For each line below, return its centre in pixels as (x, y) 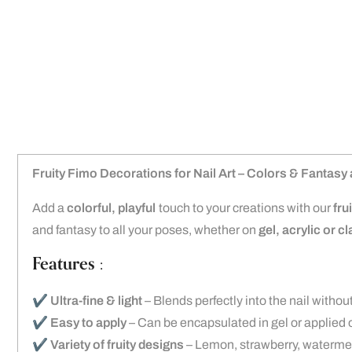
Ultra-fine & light (96, 301)
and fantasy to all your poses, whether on (145, 230)
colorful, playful (112, 208)
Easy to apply (88, 323)
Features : (68, 264)
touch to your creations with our (245, 208)
